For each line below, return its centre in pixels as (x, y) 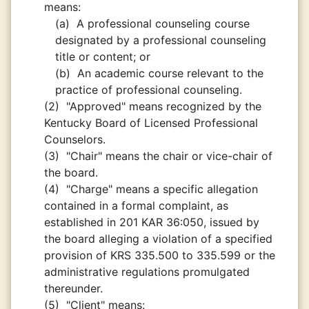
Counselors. (75, 139)
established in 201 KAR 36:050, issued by (152, 222)
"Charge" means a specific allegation (162, 189)
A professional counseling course (163, 23)
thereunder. (73, 288)
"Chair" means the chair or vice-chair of (169, 156)
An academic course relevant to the (170, 73)
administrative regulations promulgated (147, 272)
